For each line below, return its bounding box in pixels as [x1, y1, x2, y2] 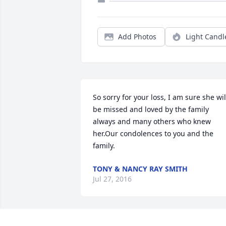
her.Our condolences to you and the [93, 129, 213, 139]
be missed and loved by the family [93, 104, 209, 115]
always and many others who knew [93, 117, 211, 127]
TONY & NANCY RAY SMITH [93, 164, 188, 174]
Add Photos [118, 32, 156, 42]
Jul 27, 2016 [93, 174, 132, 184]
